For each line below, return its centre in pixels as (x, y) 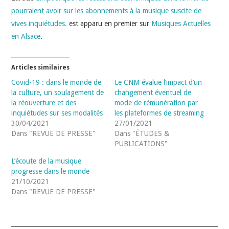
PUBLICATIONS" (141, 143)
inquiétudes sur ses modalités (57, 113)
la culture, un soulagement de (58, 92)
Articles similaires (41, 67)
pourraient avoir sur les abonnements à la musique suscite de (107, 10)
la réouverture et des (44, 102)
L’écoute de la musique (47, 161)
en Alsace (26, 36)
